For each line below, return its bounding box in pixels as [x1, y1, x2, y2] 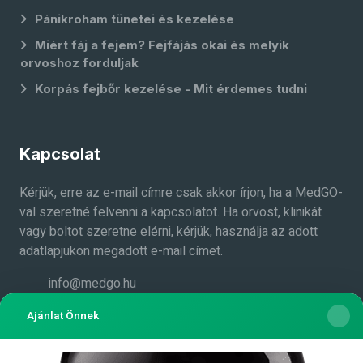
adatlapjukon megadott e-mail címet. [19, 241, 223, 261]
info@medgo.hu [49, 274, 136, 293]
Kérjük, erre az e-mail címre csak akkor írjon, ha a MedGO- [19, 183, 343, 203]
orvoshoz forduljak [20, 55, 139, 70]
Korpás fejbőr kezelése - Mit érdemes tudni [35, 81, 307, 96]
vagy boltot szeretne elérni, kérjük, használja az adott [19, 222, 318, 241]
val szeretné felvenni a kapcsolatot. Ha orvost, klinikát [19, 203, 322, 222]
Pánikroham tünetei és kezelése [35, 11, 234, 27]
